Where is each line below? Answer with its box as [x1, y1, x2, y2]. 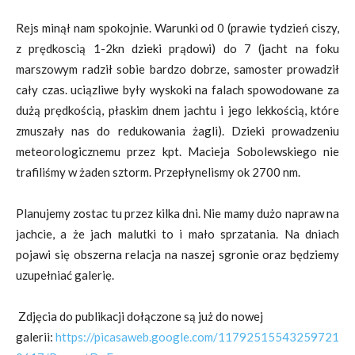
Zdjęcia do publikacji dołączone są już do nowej [18, 309, 263, 323]
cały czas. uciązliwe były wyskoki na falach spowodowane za [16, 82, 339, 97]
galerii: [16, 330, 55, 344]
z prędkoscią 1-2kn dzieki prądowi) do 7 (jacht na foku [16, 41, 339, 55]
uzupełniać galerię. [16, 268, 114, 282]
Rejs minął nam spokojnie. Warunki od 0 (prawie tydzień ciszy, [16, 21, 339, 35]
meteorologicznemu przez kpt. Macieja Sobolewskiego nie [16, 144, 339, 158]
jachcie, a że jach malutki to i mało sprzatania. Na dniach [16, 227, 339, 241]
